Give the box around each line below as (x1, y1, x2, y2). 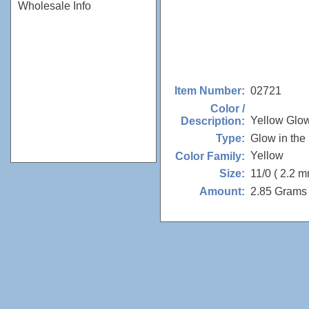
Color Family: (175, 150, 245, 162)
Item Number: (175, 85, 245, 97)
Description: (181, 114, 245, 127)
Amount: (199, 186, 245, 198)
